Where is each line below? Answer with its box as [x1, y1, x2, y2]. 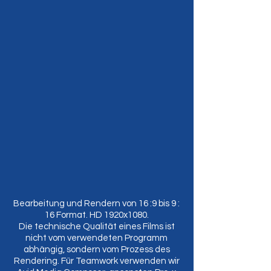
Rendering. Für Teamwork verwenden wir [13, 256, 180, 266]
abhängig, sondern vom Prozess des [23, 245, 170, 254]
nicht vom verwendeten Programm [25, 233, 168, 243]
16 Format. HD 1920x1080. [44, 211, 149, 220]
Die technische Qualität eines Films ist [18, 222, 175, 231]
